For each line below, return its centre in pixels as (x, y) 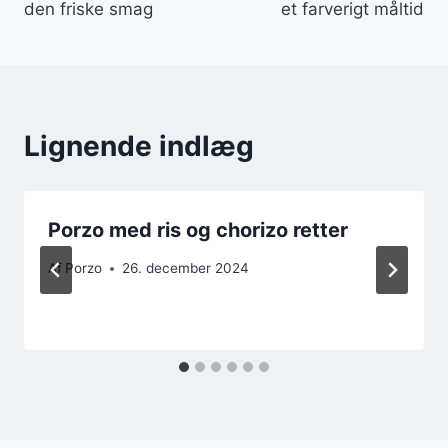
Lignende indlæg (139, 145)
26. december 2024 (186, 268)
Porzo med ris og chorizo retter (198, 229)
